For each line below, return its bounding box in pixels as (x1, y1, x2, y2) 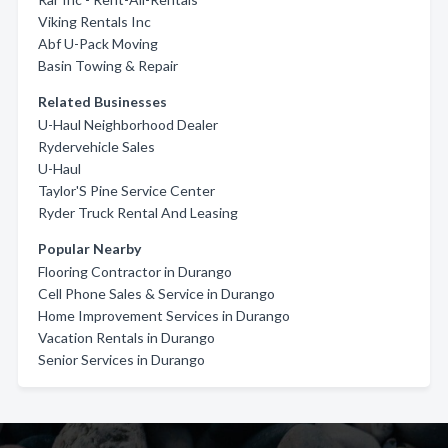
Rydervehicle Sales (38, 138, 155, 155)
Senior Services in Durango (38, 351, 205, 368)
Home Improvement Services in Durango (38, 307, 290, 324)
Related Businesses (38, 93, 167, 110)
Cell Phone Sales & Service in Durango (38, 285, 275, 302)
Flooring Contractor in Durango (38, 263, 232, 280)
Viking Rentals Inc (38, 13, 151, 30)
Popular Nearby (38, 240, 141, 257)
